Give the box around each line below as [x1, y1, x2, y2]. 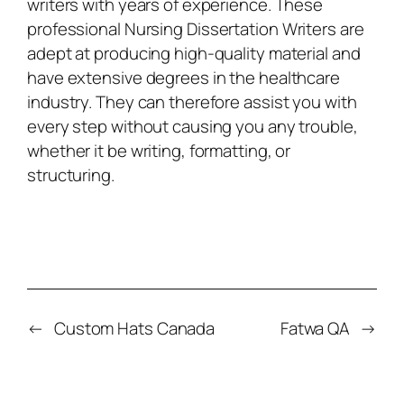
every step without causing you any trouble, [27, 114, 358, 138]
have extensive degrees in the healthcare [27, 65, 340, 89]
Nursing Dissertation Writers [124, 16, 336, 41]
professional [27, 16, 124, 41]
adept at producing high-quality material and [27, 41, 361, 65]
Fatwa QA [280, 317, 351, 341]
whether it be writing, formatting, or [27, 138, 291, 162]
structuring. [27, 162, 115, 187]
